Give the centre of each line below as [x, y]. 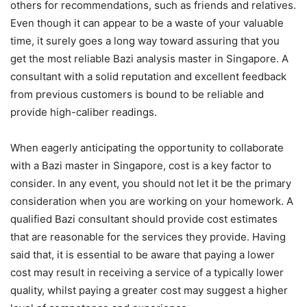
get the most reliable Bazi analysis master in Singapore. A [149, 59]
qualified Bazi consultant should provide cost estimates [144, 219]
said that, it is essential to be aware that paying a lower [143, 255]
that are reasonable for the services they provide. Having [148, 237]
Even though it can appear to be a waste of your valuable [147, 23]
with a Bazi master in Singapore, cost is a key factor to [141, 165]
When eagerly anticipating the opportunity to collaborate [147, 148]
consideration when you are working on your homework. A [152, 201]
